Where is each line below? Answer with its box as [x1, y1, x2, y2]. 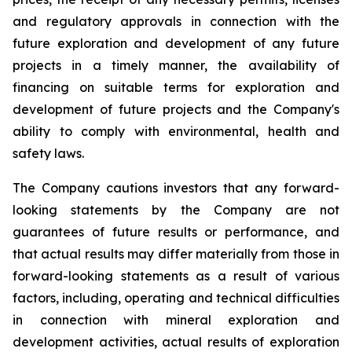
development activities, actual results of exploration [13, 334, 339, 350]
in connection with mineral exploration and [13, 312, 339, 328]
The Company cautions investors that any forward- [13, 180, 339, 196]
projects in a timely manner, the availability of [13, 57, 339, 73]
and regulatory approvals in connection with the [13, 13, 339, 29]
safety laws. [13, 145, 84, 161]
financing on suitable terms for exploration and [13, 79, 339, 95]
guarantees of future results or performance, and [13, 224, 339, 240]
